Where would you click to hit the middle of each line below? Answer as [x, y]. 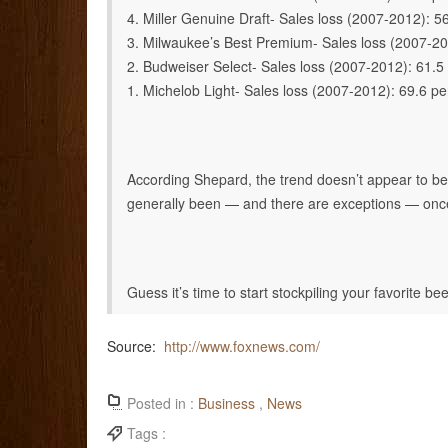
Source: [135, 345]
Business [226, 403]
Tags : [148, 433]
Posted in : [162, 403]
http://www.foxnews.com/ [242, 345]
